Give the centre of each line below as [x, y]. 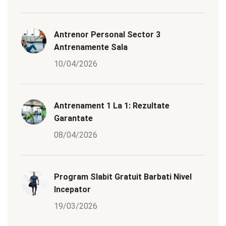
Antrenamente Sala [91, 47]
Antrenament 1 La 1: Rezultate [112, 106]
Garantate [73, 119]
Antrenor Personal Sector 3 [107, 35]
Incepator [72, 190]
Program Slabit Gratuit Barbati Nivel [123, 177]
